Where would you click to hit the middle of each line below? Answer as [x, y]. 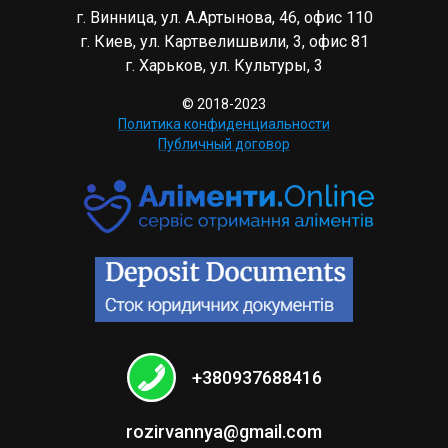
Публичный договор [224, 144]
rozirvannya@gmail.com [224, 432]
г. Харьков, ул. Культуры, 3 [224, 66]
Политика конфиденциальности [224, 124]
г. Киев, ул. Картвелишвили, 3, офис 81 [224, 42]
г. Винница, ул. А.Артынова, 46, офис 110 [224, 18]
